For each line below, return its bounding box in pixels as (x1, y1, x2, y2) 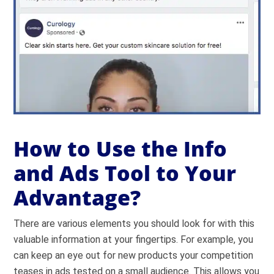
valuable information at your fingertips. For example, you (13, 233, 254, 245)
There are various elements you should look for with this (13, 217, 255, 229)
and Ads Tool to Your (13, 158, 237, 187)
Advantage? (13, 183, 141, 212)
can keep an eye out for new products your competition (13, 249, 254, 261)
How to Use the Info (13, 134, 228, 163)
